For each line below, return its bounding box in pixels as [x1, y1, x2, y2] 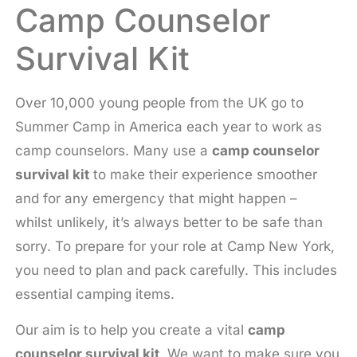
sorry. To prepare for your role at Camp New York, [14, 238, 335, 255]
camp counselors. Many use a [14, 143, 212, 159]
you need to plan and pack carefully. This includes [14, 262, 337, 279]
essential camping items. [14, 286, 175, 303]
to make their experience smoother [88, 167, 317, 183]
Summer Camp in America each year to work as [14, 119, 322, 135]
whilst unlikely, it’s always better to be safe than [14, 214, 323, 231]
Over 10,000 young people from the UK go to [14, 95, 304, 112]
